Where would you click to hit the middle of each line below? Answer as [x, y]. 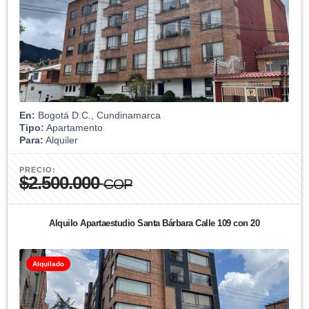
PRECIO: [38, 169]
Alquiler [61, 140]
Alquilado [48, 263]
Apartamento [73, 127]
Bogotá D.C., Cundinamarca [98, 115]
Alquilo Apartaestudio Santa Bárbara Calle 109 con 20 [154, 223]
